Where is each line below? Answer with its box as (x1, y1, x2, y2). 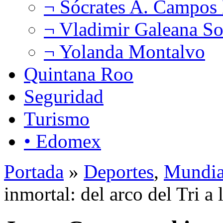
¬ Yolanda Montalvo (44, 40, 205, 62)
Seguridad (24, 85, 104, 107)
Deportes (84, 160, 154, 182)
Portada (4, 160, 64, 182)
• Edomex (24, 130, 101, 152)
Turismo (24, 108, 90, 129)
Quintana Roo (24, 63, 133, 85)
